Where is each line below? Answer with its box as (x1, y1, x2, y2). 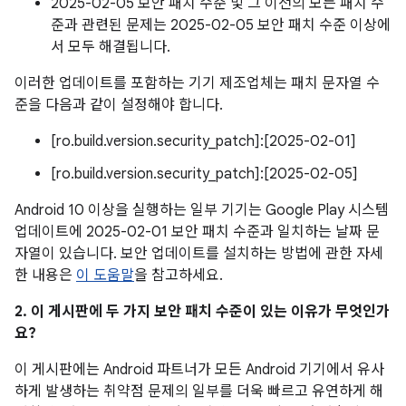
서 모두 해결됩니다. (51, 38, 170, 56)
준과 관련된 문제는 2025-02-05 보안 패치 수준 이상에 (51, 16, 391, 34)
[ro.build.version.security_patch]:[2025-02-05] (51, 165, 358, 183)
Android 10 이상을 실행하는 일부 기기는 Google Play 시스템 (14, 201, 389, 219)
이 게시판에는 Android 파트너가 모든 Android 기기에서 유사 (14, 361, 384, 379)
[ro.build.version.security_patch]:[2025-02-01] (51, 132, 356, 150)
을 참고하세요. (134, 266, 223, 285)
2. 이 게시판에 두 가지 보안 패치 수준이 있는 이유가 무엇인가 (14, 303, 390, 321)
